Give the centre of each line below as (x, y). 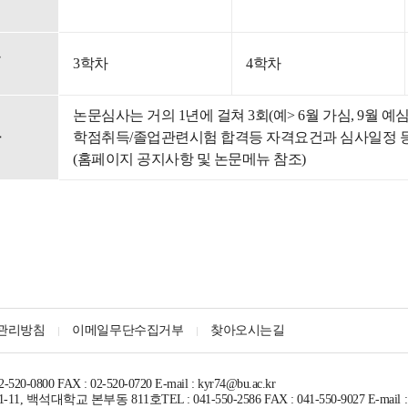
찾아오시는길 (248, 330)
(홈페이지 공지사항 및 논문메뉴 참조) (189, 159)
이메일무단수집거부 (128, 330)
